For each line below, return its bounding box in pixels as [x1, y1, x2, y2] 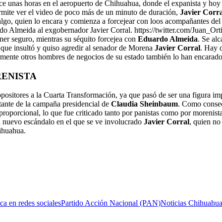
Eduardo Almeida [138, 34, 198, 43]
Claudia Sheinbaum [111, 100, 178, 109]
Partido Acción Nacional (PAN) [61, 199, 161, 208]
